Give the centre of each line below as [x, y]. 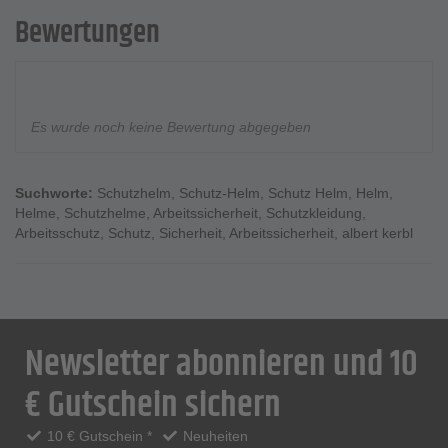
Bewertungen [87, 34]
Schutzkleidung [314, 213]
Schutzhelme [105, 213]
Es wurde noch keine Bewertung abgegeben [171, 127]
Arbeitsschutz [57, 233]
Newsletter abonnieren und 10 [221, 365]
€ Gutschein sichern [153, 406]
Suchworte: [54, 193]
